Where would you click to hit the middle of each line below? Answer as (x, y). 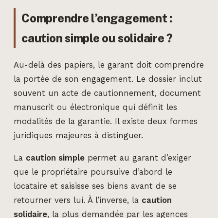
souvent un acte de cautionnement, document (107, 93)
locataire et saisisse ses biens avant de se (95, 186)
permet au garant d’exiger (138, 158)
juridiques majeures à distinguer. (78, 136)
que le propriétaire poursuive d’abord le (93, 172)
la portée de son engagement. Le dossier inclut (108, 79)
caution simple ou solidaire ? (97, 38)
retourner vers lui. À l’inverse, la (78, 200)
